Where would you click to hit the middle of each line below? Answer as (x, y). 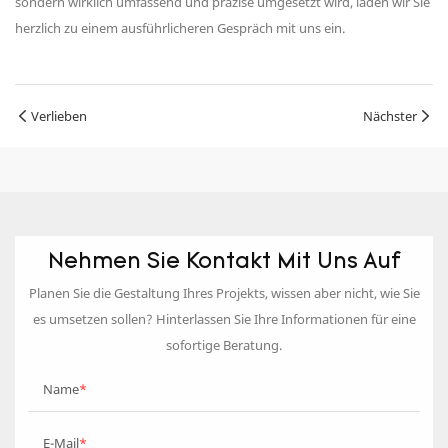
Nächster (390, 116)
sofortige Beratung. (224, 345)
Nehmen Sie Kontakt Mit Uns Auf (224, 262)
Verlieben (59, 116)
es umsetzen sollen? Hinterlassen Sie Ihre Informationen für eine (224, 319)
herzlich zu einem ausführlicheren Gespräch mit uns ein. (180, 28)
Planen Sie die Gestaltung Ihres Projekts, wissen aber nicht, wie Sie (224, 293)
